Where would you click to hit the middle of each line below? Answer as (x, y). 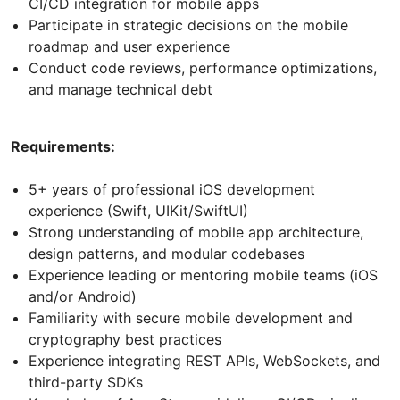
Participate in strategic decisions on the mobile (188, 25)
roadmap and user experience (129, 47)
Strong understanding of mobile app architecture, (196, 233)
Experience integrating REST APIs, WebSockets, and (204, 361)
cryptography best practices (125, 340)
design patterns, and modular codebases (167, 254)
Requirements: (63, 147)
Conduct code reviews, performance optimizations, (203, 68)
